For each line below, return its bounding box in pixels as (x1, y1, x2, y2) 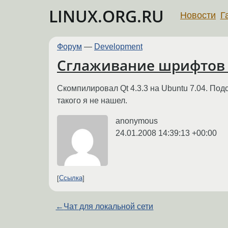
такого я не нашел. (57, 96, 127, 105)
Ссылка (59, 174, 82, 182)
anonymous (116, 116, 158, 125)
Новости (180, 10, 216, 20)
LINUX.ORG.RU (49, 5, 164, 27)
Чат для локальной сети (64, 202, 154, 211)
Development (94, 42, 142, 51)
